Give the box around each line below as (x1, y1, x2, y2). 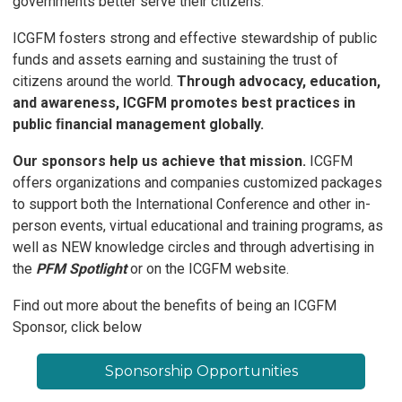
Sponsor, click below (13, 319, 142, 336)
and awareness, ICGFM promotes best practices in (13, 94, 355, 112)
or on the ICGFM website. (130, 260, 289, 278)
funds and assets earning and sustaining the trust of (13, 51, 338, 69)
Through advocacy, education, (177, 73, 380, 91)
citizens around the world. (13, 73, 177, 91)
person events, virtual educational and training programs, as (13, 217, 383, 235)
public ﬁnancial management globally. (13, 116, 264, 134)
